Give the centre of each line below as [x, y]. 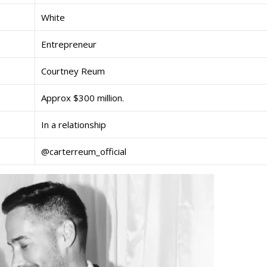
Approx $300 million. [83, 97]
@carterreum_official [84, 151]
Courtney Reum [73, 71]
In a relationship [74, 124]
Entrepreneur [69, 44]
